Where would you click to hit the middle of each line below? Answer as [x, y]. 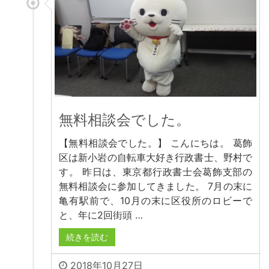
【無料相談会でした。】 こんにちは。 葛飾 [156, 143]
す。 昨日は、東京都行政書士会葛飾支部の [156, 171]
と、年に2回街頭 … [101, 215]
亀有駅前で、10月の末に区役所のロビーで [156, 200]
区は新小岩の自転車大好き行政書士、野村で [156, 157]
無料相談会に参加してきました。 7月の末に [156, 186]
